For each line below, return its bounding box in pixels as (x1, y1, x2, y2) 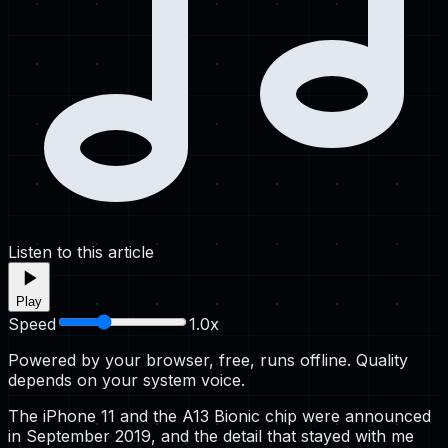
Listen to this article (8, 241, 154, 262)
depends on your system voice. (8, 369, 245, 390)
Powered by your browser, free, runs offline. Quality (8, 349, 408, 370)
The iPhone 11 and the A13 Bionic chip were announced (8, 405, 431, 426)
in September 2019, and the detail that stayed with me (8, 425, 414, 446)
